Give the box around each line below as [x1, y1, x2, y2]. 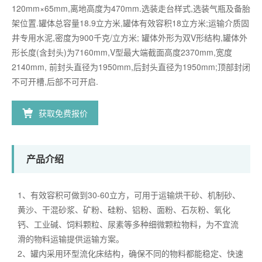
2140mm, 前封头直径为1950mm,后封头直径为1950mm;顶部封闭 [12, 60, 250, 73]
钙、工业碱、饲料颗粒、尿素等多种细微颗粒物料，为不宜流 [18, 218, 239, 230]
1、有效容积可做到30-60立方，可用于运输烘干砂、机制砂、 [18, 188, 240, 201]
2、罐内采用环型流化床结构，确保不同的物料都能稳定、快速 [18, 247, 243, 259]
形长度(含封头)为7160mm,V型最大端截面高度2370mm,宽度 [12, 46, 232, 58]
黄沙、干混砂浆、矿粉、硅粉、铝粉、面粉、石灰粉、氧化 [18, 203, 230, 215]
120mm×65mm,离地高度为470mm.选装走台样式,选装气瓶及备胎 [12, 2, 250, 14]
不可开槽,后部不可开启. [12, 75, 98, 87]
